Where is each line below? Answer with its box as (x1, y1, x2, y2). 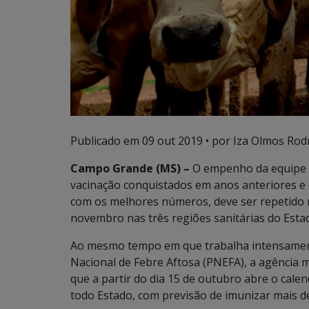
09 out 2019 (142, 133, 203, 149)
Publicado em (70, 133, 142, 149)
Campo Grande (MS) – (70, 161, 190, 177)
